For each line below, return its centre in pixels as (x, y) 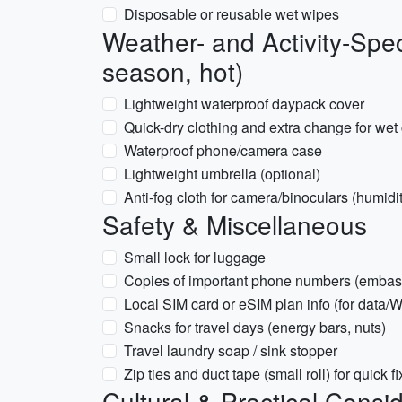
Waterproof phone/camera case (223, 150)
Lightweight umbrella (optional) (222, 174)
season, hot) (173, 71)
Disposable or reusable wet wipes (232, 14)
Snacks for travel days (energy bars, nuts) (255, 327)
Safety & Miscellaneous (235, 224)
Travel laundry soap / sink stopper (231, 350)
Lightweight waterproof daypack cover (244, 104)
